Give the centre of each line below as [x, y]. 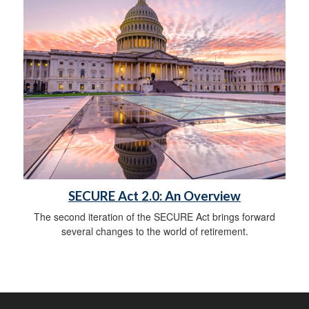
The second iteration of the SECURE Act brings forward [154, 216]
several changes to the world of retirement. [154, 231]
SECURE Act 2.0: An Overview [154, 196]
